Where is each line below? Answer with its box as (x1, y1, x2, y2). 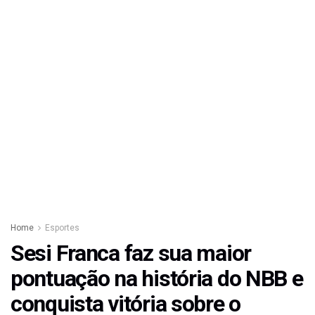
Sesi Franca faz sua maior (11, 240, 251, 267)
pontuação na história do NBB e (11, 265, 303, 292)
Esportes (45, 223, 79, 233)
